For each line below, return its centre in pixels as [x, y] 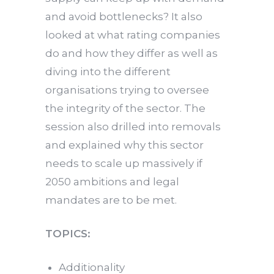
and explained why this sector [124, 145]
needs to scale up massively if [124, 163]
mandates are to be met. [111, 200]
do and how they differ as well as [131, 53]
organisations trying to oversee [127, 90]
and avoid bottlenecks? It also [124, 16]
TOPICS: [68, 233]
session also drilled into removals [133, 126]
